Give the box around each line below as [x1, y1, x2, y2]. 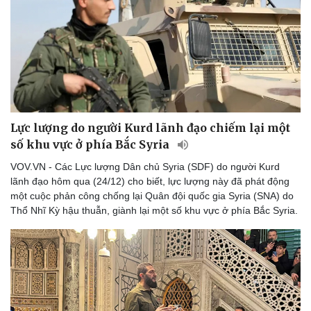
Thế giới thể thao [15, 296, 90, 308]
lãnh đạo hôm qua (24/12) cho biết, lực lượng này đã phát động [10, 176, 289, 187]
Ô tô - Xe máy [164, 249, 227, 261]
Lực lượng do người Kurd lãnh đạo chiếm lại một [10, 121, 290, 135]
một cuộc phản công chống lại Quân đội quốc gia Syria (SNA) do [10, 190, 294, 202]
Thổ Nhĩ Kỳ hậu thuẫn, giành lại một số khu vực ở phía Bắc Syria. [10, 205, 298, 217]
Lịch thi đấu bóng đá [15, 282, 104, 294]
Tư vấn [168, 296, 199, 308]
